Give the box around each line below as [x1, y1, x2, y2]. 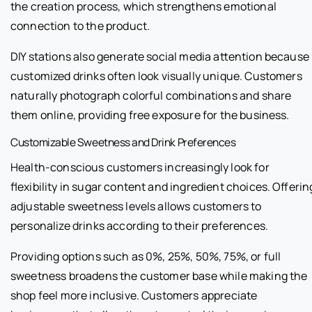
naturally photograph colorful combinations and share [10, 88, 292, 104]
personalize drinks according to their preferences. [10, 218, 269, 234]
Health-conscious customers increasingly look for [10, 159, 270, 175]
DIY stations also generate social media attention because [10, 49, 309, 65]
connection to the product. [10, 18, 150, 34]
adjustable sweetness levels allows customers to [10, 198, 262, 214]
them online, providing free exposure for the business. [10, 107, 290, 123]
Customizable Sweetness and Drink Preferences [10, 134, 236, 150]
